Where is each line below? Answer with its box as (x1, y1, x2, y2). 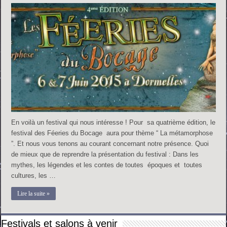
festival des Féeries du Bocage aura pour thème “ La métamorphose (11, 129, 213, 137)
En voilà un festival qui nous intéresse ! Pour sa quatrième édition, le (11, 118, 216, 126)
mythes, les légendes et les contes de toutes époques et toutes (11, 161, 205, 169)
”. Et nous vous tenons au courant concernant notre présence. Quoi (11, 139, 209, 147)
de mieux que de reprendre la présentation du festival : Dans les (11, 150, 199, 158)
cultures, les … (11, 171, 56, 179)
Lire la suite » (17, 190, 50, 197)
